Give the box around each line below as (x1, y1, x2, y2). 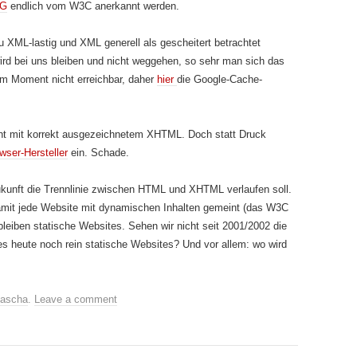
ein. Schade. (68, 147, 129, 159)
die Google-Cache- (177, 73, 262, 85)
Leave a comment (34, 293, 117, 305)
